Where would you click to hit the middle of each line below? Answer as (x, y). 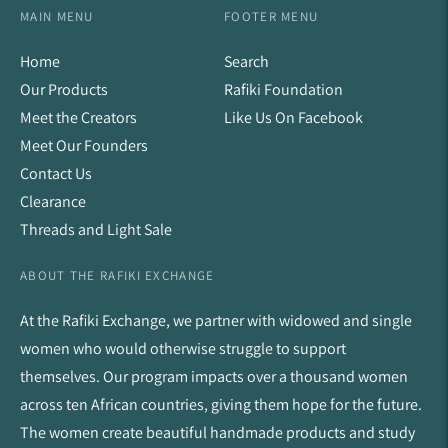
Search (246, 61)
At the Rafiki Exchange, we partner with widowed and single (216, 320)
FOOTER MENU (271, 16)
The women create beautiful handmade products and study (217, 432)
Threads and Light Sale (96, 229)
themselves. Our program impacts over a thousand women (214, 376)
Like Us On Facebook (293, 117)
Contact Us (56, 173)
